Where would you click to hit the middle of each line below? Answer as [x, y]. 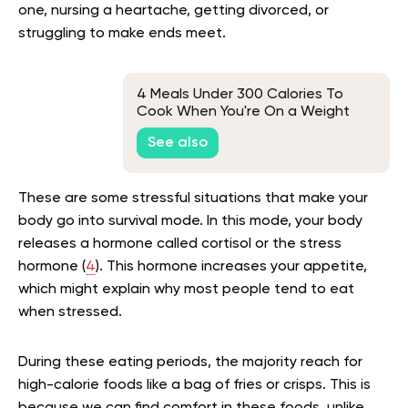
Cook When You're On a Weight [243, 112]
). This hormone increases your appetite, [231, 266]
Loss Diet [168, 130]
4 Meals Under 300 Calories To [240, 95]
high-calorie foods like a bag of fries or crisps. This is [194, 385]
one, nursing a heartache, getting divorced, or [173, 10]
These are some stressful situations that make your [193, 198]
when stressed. [70, 312]
